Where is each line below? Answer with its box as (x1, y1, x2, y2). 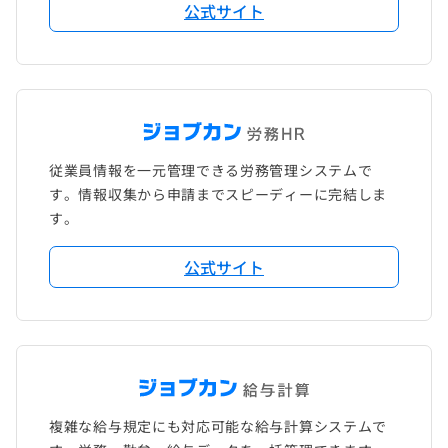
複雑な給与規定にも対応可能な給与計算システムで (49, 416, 388, 437)
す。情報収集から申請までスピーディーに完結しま (49, 184, 388, 205)
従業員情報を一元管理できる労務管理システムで (49, 160, 373, 181)
